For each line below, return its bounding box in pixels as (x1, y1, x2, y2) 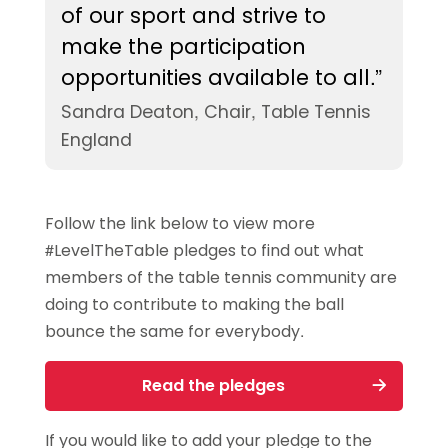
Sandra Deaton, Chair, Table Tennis (60, 99, 371, 124)
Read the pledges (141, 374, 285, 398)
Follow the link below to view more (44, 211, 315, 235)
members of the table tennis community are (44, 265, 397, 289)
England (60, 127, 132, 152)
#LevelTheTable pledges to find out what (44, 238, 364, 262)
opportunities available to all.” (60, 62, 382, 92)
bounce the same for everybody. (44, 319, 304, 343)
